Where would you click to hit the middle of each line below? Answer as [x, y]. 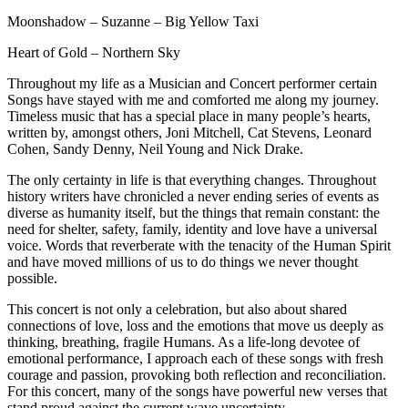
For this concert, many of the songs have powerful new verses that [197, 391]
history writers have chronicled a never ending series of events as [193, 196]
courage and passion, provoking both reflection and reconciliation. [197, 374]
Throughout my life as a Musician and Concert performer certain [192, 83]
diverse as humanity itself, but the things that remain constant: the [194, 212]
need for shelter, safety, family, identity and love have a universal [192, 229]
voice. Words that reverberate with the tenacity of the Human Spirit [199, 245]
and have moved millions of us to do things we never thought [183, 261]
